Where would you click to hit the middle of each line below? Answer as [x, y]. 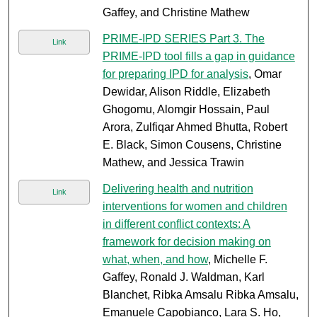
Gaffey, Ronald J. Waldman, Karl [183, 277]
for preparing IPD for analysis [175, 74]
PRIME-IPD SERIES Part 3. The [183, 39]
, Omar [265, 74]
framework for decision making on [186, 242]
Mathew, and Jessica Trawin [173, 163]
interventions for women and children [195, 207]
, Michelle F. [237, 260]
